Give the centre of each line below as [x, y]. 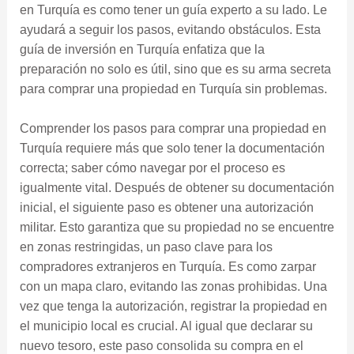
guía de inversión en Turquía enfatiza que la [142, 49]
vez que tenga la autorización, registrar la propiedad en [173, 307]
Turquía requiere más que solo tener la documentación [172, 149]
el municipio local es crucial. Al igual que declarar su [166, 326]
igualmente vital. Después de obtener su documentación [177, 188]
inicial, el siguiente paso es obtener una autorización [166, 208]
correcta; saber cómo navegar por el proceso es [152, 168]
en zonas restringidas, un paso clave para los [146, 247]
